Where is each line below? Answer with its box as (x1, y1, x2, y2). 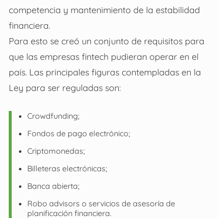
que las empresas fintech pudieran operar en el (8, 51, 199, 62)
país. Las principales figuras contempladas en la (8, 67, 201, 78)
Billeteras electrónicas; (27, 163, 107, 174)
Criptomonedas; (27, 146, 85, 156)
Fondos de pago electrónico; (27, 128, 130, 139)
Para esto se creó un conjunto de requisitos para (8, 36, 204, 47)
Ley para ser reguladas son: (8, 82, 121, 93)
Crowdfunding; (27, 111, 79, 121)
